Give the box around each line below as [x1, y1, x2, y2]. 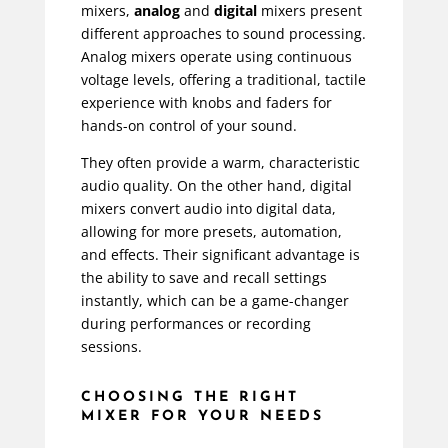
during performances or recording [80, 314, 311, 334]
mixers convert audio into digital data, [80, 199, 336, 219]
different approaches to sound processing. [80, 24, 366, 44]
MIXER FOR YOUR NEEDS [80, 409, 324, 425]
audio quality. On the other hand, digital [80, 176, 352, 196]
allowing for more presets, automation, [80, 222, 342, 242]
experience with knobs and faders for [80, 93, 332, 113]
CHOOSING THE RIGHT [80, 390, 299, 406]
